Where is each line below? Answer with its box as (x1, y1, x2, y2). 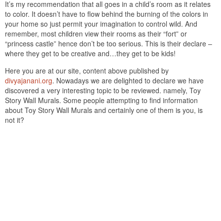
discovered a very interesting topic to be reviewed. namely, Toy (5, 85, 201, 96)
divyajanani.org (5, 75, 52, 86)
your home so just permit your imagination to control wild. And (5, 19, 197, 29)
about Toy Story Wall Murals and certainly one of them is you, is (5, 105, 203, 115)
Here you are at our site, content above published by (5, 66, 169, 76)
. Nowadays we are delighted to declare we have (52, 75, 204, 86)
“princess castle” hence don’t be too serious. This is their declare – (5, 38, 212, 49)
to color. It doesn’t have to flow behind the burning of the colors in (5, 9, 208, 19)
